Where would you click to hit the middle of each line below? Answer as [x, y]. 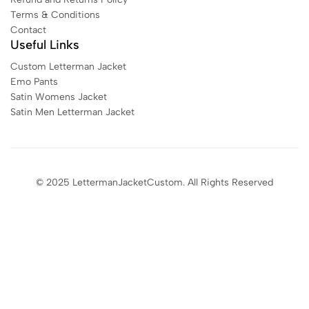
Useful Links [45, 45]
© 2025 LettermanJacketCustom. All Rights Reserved [154, 182]
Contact [28, 30]
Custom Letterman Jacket [68, 67]
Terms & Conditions [55, 15]
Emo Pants [34, 82]
